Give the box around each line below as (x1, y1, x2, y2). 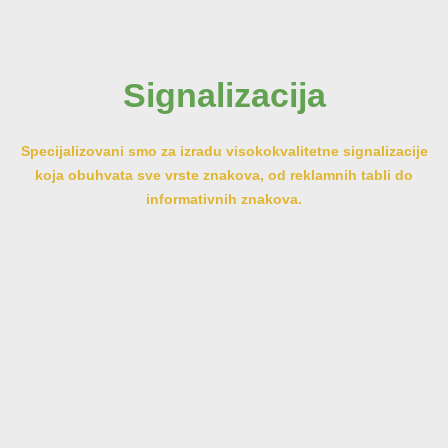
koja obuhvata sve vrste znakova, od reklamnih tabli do (35, 166, 413, 183)
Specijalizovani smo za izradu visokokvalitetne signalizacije (20, 142, 428, 159)
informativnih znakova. (146, 190, 302, 207)
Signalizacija (122, 75, 326, 114)
